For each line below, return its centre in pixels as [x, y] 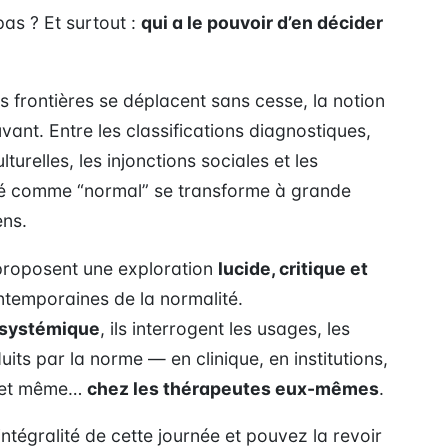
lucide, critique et [293, 268]
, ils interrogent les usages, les [225, 328]
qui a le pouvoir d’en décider [262, 23]
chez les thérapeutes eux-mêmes [233, 388]
